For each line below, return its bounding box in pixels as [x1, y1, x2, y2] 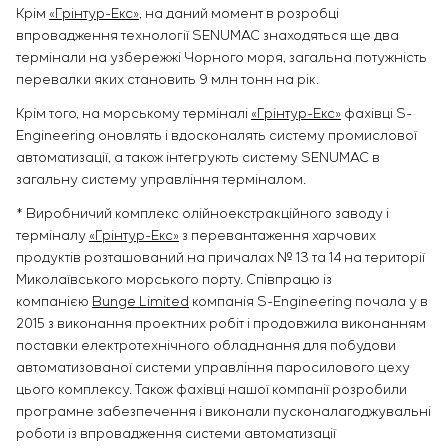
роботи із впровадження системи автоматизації [16, 425, 336, 442]
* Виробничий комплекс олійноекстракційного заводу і [16, 205, 389, 222]
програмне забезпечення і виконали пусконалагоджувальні [16, 403, 431, 420]
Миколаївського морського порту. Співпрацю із [16, 271, 332, 288]
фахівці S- [341, 105, 412, 122]
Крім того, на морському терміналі [16, 105, 251, 122]
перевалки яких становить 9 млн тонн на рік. [16, 71, 319, 88]
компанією [16, 293, 92, 310]
